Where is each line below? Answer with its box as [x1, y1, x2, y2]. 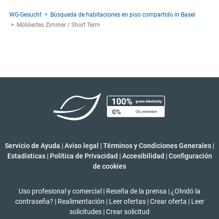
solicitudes [69, 207, 102, 216]
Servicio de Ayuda [5, 141, 60, 150]
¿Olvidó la [171, 187, 200, 195]
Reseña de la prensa [106, 187, 167, 195]
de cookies [93, 162, 126, 170]
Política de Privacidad [49, 152, 118, 160]
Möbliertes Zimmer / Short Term [17, 21, 100, 28]
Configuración [168, 152, 212, 160]
